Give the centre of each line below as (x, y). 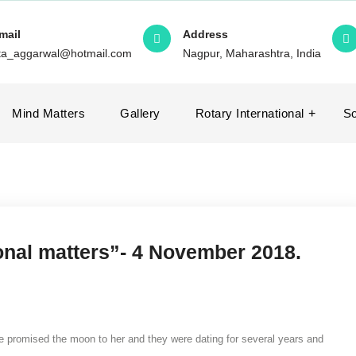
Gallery (140, 113)
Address (205, 34)
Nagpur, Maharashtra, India (252, 53)
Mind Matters (48, 113)
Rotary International (250, 113)
